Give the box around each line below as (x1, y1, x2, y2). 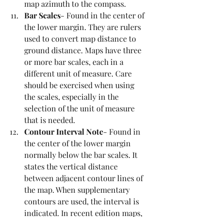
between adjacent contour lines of (24, 173, 145, 184)
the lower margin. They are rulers (24, 22, 143, 32)
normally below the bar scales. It (24, 150, 139, 160)
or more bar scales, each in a (24, 57, 125, 67)
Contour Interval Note (24, 126, 103, 137)
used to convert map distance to (24, 33, 138, 44)
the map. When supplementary (24, 185, 132, 195)
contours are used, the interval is (24, 196, 141, 207)
